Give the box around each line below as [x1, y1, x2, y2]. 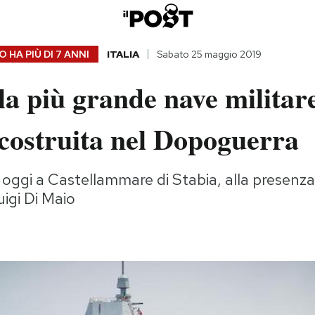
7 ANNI [55, 48, 89, 61]
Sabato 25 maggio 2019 [156, 48, 262, 61]
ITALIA [106, 48, 139, 61]
